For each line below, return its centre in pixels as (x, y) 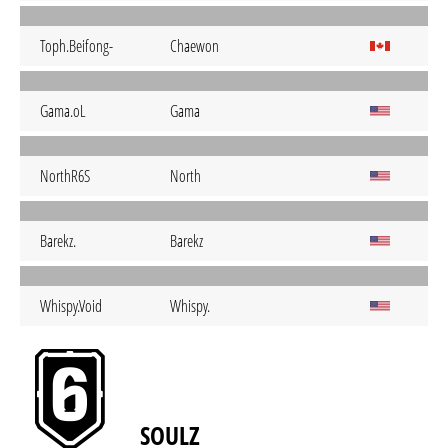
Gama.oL (63, 111)
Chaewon (194, 46)
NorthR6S (65, 176)
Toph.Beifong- (76, 46)
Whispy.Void (71, 306)
